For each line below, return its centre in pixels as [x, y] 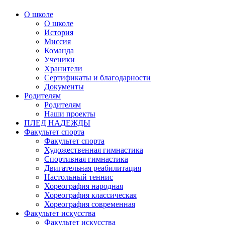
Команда [59, 50]
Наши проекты [70, 114]
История [59, 32]
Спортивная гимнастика [86, 159]
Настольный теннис [79, 177]
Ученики [60, 59]
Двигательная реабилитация [93, 168]
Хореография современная [90, 204]
